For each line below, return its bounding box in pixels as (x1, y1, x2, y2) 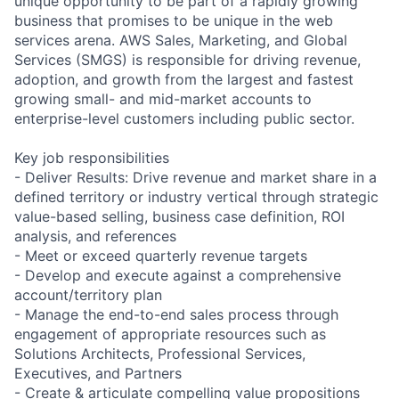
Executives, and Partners (14, 363, 182, 382)
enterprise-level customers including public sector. (14, 109, 354, 127)
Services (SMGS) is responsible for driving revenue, (14, 50, 361, 69)
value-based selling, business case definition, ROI (14, 207, 345, 225)
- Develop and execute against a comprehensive (14, 265, 341, 284)
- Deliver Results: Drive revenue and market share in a (14, 167, 377, 186)
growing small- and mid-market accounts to (14, 89, 312, 108)
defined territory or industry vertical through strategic (14, 187, 379, 206)
